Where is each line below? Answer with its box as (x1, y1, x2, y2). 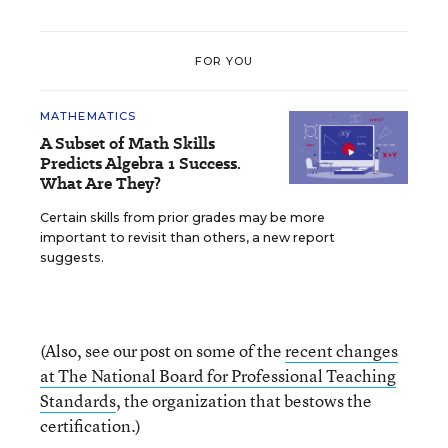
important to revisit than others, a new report (40, 230, 335, 245)
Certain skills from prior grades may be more (40, 210, 325, 225)
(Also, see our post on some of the (40, 339, 285, 362)
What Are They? (40, 172, 161, 195)
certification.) (40, 414, 141, 437)
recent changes (285, 339, 398, 362)
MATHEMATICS (40, 109, 137, 123)
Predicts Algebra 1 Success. (40, 152, 241, 175)
